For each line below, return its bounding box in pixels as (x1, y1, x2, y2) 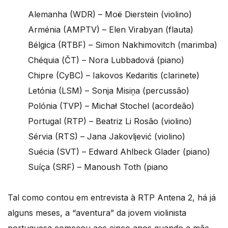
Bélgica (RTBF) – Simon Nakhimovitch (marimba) (28, 39, 217, 50)
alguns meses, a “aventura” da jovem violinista (8, 207, 186, 218)
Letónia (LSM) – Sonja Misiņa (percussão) (28, 85, 189, 96)
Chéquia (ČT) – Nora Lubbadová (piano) (28, 54, 184, 65)
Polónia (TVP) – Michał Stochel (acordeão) (28, 100, 194, 111)
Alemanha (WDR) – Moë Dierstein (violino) (28, 9, 192, 19)
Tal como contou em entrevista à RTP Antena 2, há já (8, 192, 216, 203)
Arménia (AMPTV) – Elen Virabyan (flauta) (28, 24, 193, 35)
